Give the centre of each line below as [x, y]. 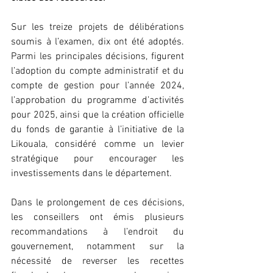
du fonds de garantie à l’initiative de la [97, 129]
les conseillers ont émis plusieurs [97, 217]
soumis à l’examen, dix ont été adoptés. [97, 42]
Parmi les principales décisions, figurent [97, 56]
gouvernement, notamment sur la [97, 246]
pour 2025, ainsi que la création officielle [97, 115]
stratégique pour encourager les [97, 159]
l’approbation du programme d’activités [97, 100]
